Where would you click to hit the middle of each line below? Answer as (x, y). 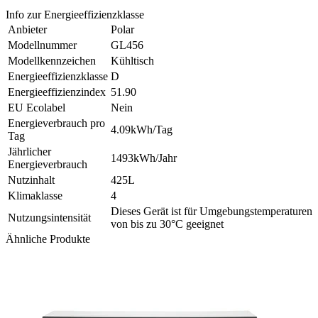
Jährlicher (29, 151)
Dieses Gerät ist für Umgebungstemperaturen (212, 211)
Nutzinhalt (31, 180)
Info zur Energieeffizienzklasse (75, 14)
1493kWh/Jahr (144, 158)
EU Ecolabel (37, 107)
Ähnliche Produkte (48, 238)
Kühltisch (132, 60)
